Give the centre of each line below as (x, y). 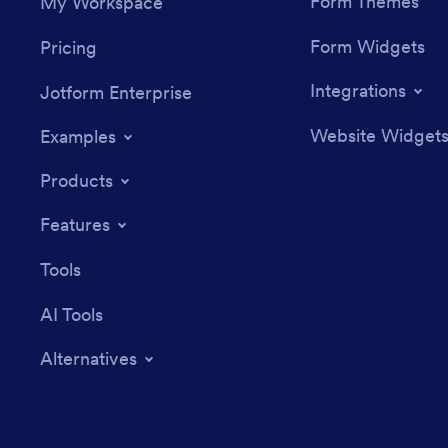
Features (75, 225)
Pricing (68, 48)
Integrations (357, 91)
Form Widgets (367, 47)
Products (76, 181)
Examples (78, 137)
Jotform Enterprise (116, 93)
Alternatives (88, 359)
